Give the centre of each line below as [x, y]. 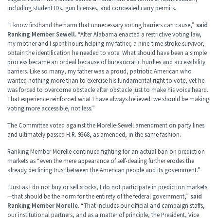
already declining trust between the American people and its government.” [104, 171]
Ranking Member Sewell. [42, 35]
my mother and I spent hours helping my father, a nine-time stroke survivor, [106, 44]
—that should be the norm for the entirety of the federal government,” [99, 197]
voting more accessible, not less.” [51, 109]
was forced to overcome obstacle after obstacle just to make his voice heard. [108, 90]
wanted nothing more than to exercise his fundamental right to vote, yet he [106, 81]
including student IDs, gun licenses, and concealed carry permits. [92, 9]
